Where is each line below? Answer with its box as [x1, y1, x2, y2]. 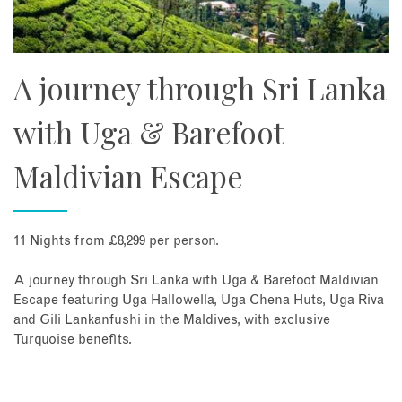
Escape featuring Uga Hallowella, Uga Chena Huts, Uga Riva [13, 293, 384, 308]
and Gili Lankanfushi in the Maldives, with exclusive [13, 313, 330, 328]
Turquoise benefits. [13, 333, 132, 347]
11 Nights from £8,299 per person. [13, 234, 219, 249]
